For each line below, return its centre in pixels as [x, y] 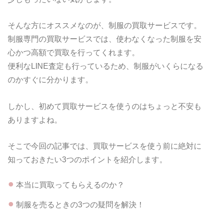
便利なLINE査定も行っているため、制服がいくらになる [106, 66]
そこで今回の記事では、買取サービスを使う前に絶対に [105, 146]
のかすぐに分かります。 [51, 80]
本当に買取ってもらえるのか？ [70, 185]
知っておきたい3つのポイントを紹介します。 [88, 160]
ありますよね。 [35, 119]
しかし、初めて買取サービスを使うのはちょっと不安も [105, 106]
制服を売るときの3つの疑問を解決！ [80, 204]
